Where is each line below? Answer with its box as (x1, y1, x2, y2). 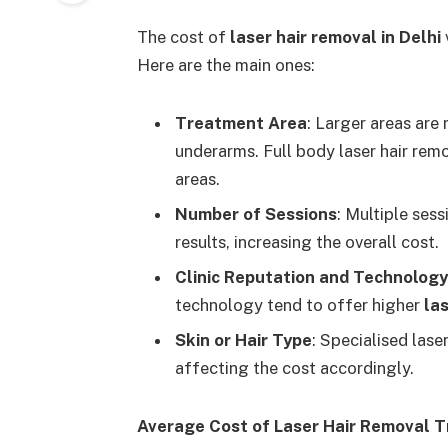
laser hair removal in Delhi (225, 26, 441, 47)
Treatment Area (174, 112, 307, 133)
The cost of (136, 26, 226, 47)
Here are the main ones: (136, 54, 315, 75)
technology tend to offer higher (174, 295, 424, 316)
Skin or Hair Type (174, 330, 312, 351)
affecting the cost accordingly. (174, 358, 414, 379)
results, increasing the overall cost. (174, 231, 439, 252)
